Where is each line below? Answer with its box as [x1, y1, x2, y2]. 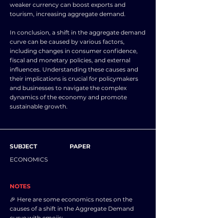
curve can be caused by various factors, [10, 38, 125, 45]
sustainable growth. [10, 103, 68, 110]
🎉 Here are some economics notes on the [10, 196, 132, 203]
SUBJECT [10, 143, 37, 150]
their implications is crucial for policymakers [10, 75, 138, 82]
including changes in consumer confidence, [10, 47, 138, 54]
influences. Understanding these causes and [10, 66, 138, 73]
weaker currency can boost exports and [10, 1, 126, 8]
